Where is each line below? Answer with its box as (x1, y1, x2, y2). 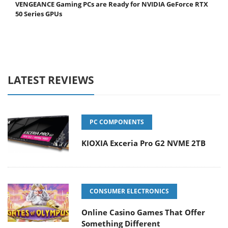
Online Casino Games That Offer (81, 207, 205, 218)
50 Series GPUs (15, 9, 62, 19)
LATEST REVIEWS (8, 73, 94, 88)
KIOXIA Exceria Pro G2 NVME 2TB (81, 138, 206, 149)
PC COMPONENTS (90, 118, 144, 127)
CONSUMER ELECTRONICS (90, 187, 169, 196)
